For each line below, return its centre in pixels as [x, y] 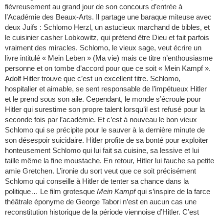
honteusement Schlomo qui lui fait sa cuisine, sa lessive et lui [102, 150]
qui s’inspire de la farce [173, 191]
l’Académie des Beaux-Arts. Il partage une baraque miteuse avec [108, 17]
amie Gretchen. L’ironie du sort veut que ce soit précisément [100, 171]
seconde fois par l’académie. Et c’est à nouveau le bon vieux [101, 120]
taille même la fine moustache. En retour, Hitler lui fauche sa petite [109, 161]
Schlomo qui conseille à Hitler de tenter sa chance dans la [97, 181]
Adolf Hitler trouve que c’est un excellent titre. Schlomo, [93, 78]
